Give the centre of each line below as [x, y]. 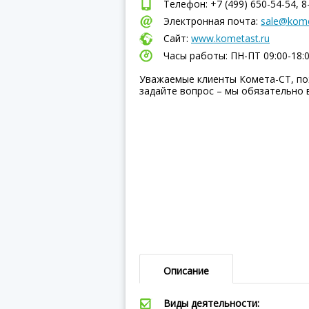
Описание [186, 271]
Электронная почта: [212, 21]
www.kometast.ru [230, 38]
